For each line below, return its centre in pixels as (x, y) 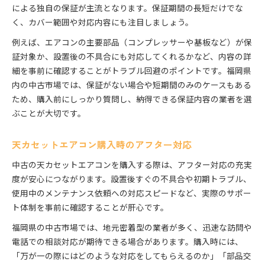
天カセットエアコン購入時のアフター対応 (102, 145)
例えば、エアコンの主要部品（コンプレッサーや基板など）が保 (132, 42)
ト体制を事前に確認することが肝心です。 (90, 207)
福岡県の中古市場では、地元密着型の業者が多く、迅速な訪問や (132, 227)
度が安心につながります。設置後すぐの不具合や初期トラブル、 (132, 179)
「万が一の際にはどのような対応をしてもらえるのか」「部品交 (132, 256)
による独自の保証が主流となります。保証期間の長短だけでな (127, 8)
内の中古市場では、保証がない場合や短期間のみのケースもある (132, 85)
